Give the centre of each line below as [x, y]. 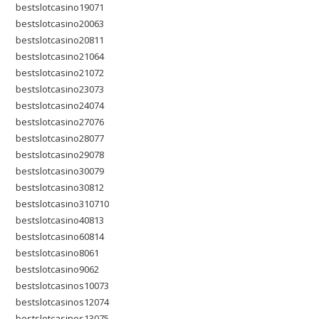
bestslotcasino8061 [58, 253]
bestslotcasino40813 [60, 220]
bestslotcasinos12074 [63, 302]
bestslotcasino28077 [60, 138]
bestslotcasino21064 [60, 56]
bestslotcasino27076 [60, 122]
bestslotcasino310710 [63, 204]
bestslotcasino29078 [60, 155]
